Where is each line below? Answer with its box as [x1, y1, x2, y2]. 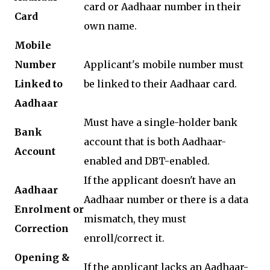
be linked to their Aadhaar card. [84, 78, 237, 90]
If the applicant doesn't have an [84, 174, 236, 187]
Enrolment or [14, 203, 84, 216]
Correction [14, 222, 69, 235]
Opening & [14, 251, 70, 264]
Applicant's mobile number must [84, 58, 243, 71]
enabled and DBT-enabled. [84, 155, 210, 168]
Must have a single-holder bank [84, 116, 237, 129]
